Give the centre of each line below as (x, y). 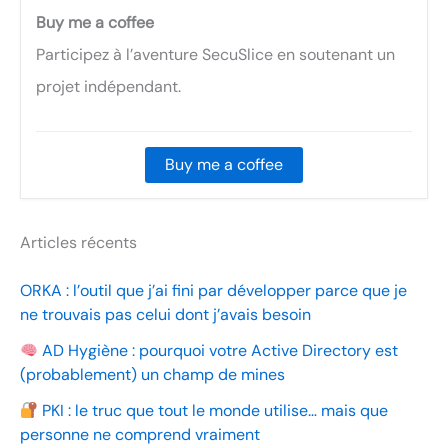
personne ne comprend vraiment (140, 435)
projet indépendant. (108, 87)
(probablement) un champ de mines (152, 375)
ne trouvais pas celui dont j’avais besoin (165, 315)
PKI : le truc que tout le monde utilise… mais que (213, 411)
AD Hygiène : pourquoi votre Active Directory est (218, 351)
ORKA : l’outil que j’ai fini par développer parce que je (213, 291)
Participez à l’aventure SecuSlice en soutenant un (215, 55)
